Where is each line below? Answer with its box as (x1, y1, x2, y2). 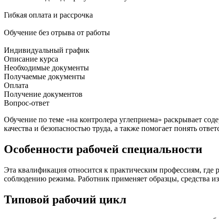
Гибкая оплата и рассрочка (4, 11, 93, 20)
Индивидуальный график (4, 46, 89, 55)
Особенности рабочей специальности (4, 143, 202, 156)
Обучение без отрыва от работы (4, 28, 110, 37)
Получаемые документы (4, 72, 85, 81)
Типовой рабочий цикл (4, 193, 126, 206)
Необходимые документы (4, 64, 89, 72)
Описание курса (4, 55, 58, 64)
